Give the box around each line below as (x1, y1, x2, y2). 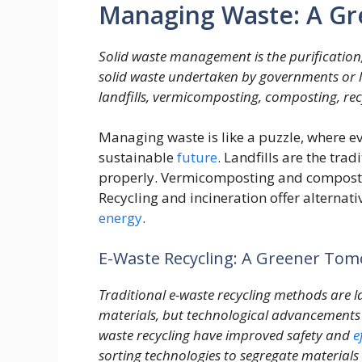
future (177, 148, 217, 167)
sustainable (99, 148, 177, 167)
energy (99, 208, 142, 228)
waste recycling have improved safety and (99, 325, 353, 344)
